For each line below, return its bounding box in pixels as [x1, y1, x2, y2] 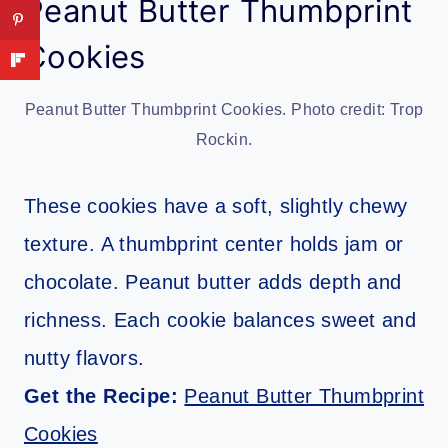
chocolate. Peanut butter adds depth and [24, 271, 402, 294]
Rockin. [195, 131, 253, 149]
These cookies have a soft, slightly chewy [24, 195, 408, 218]
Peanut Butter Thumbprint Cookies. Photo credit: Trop [24, 101, 424, 119]
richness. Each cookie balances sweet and [24, 309, 416, 332]
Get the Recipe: [24, 385, 185, 408]
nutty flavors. [24, 347, 145, 370]
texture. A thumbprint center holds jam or [24, 233, 404, 256]
